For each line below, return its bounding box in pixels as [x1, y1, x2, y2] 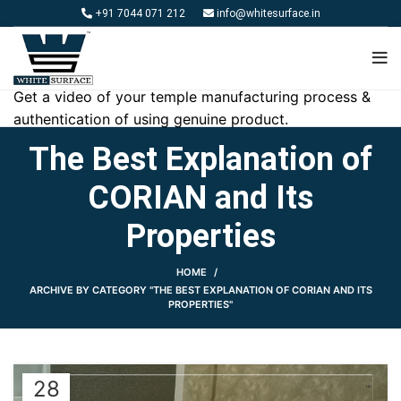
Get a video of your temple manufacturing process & [13, 88, 371, 106]
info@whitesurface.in [213, 6, 320, 20]
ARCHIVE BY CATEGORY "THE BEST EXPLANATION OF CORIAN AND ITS [29, 284, 372, 296]
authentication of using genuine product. [13, 110, 288, 128]
